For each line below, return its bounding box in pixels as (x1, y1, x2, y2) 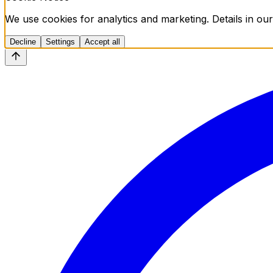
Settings (46, 37, 75, 46)
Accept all (85, 37, 120, 46)
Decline (10, 37, 36, 46)
